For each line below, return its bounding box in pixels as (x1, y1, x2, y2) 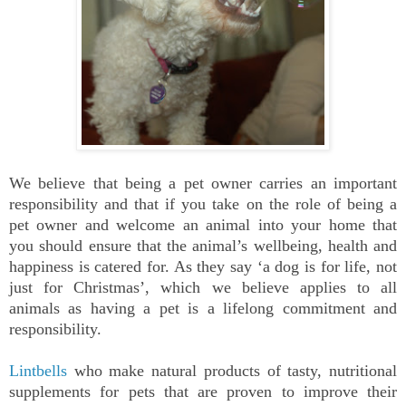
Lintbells (9, 362, 67, 381)
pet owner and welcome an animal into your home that (9, 216, 397, 235)
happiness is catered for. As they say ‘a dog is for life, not (9, 257, 397, 276)
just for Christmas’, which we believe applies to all (9, 278, 397, 297)
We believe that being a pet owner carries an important (9, 174, 397, 193)
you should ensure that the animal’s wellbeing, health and (9, 237, 397, 256)
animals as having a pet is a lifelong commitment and (9, 299, 397, 318)
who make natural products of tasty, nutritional (67, 362, 397, 381)
